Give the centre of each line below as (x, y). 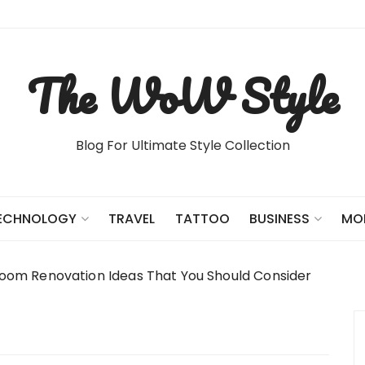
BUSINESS (279, 219)
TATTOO (202, 218)
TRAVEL (132, 218)
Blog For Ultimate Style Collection (182, 145)
